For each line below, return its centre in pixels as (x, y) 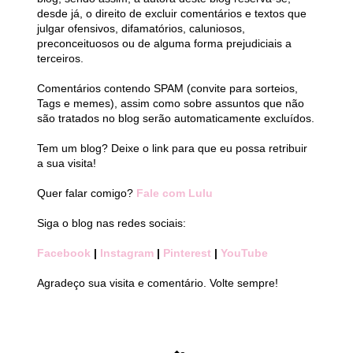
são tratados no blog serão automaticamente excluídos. (176, 118)
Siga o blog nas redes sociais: (111, 223)
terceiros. (60, 58)
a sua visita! (67, 163)
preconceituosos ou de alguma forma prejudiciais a (164, 43)
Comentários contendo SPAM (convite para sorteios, (167, 88)
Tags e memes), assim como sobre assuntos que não (171, 103)
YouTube (244, 253)
